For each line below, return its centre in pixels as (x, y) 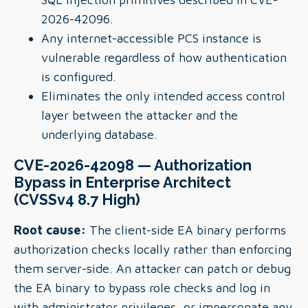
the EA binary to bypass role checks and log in (142, 288)
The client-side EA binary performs (186, 230)
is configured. (79, 77)
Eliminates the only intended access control (163, 96)
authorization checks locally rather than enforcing (153, 249)
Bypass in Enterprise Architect (122, 183)
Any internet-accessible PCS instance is (151, 38)
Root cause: (50, 230)
